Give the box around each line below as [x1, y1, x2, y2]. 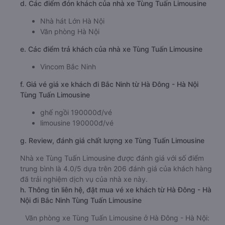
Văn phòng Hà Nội [40, 63, 99, 72]
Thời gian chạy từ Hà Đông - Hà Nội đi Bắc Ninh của [40, 7, 211, 16]
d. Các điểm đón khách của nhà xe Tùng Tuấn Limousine [20, 35, 206, 44]
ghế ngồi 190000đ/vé [40, 144, 112, 153]
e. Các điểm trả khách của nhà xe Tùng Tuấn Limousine [20, 80, 202, 89]
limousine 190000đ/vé [40, 154, 114, 163]
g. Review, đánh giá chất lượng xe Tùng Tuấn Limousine [20, 172, 204, 181]
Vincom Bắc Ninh [40, 98, 96, 107]
